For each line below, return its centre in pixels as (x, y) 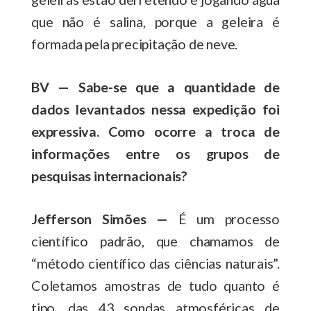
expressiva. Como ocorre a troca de (155, 131)
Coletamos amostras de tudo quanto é (155, 285)
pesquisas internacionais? (112, 175)
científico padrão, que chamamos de (155, 241)
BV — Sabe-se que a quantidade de (155, 86)
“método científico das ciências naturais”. (155, 263)
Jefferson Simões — (100, 218)
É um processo (224, 218)
